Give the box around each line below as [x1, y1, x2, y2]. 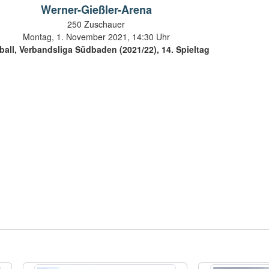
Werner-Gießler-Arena [40, 2, 152, 17]
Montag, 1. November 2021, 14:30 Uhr [22, 31, 170, 43]
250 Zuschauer [67, 18, 125, 30]
